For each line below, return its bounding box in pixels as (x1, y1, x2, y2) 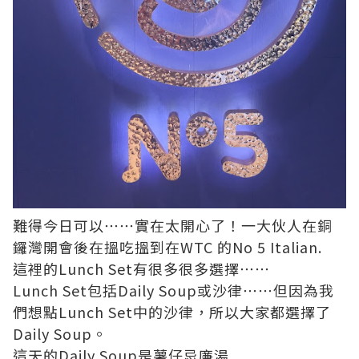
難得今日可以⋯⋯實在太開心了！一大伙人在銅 (13, 214, 333, 236)
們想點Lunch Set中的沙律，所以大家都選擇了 (13, 301, 331, 322)
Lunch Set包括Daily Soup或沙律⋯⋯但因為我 (13, 279, 334, 301)
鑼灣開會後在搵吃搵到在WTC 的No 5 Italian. (13, 236, 322, 257)
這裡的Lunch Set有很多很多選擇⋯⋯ (13, 257, 270, 279)
